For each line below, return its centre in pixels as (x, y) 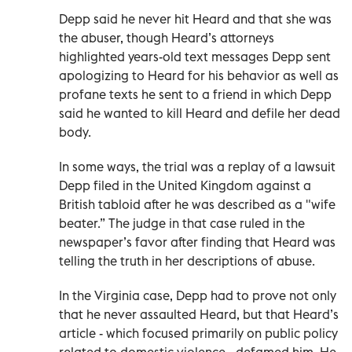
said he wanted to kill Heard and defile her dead (200, 114)
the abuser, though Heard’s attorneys (167, 38)
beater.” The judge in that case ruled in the (182, 224)
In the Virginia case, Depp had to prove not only (198, 296)
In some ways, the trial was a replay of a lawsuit (197, 167)
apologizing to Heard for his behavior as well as (199, 76)
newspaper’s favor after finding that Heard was (197, 242)
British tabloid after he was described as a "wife (197, 205)
